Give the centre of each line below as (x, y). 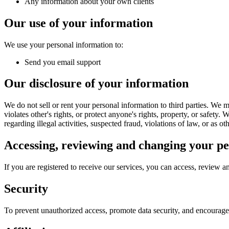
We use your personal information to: (64, 44)
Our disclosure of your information (96, 84)
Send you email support (63, 62)
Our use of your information (78, 23)
